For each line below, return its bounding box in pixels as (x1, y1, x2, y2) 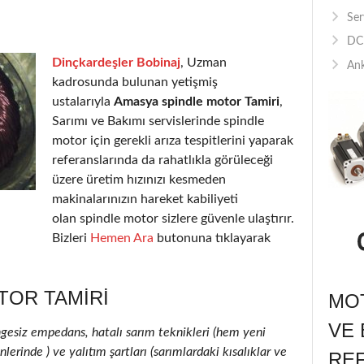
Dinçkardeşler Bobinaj (52, 55, 180, 69)
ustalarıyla (52, 94, 114, 108)
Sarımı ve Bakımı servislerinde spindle (52, 114, 264, 128)
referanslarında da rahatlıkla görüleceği (52, 153, 273, 167)
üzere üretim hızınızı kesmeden (52, 172, 226, 186)
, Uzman (180, 55, 227, 69)
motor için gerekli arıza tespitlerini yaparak (52, 133, 293, 147)
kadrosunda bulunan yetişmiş (52, 75, 218, 89)
